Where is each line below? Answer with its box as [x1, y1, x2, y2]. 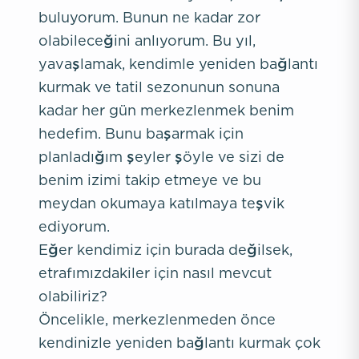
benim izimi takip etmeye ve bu [38, 172, 261, 188]
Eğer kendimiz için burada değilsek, [38, 242, 292, 257]
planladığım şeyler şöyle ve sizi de [38, 149, 284, 164]
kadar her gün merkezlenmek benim [38, 103, 294, 118]
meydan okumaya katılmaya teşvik [38, 196, 284, 211]
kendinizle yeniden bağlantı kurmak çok [38, 335, 321, 350]
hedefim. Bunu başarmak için [38, 126, 244, 141]
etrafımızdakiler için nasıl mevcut [38, 265, 272, 280]
